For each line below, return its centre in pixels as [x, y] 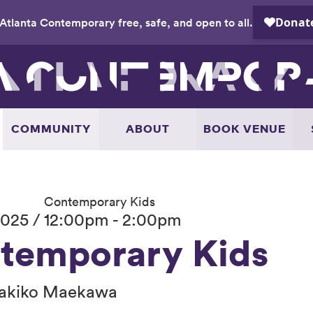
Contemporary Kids [99, 201]
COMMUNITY [51, 129]
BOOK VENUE [244, 129]
